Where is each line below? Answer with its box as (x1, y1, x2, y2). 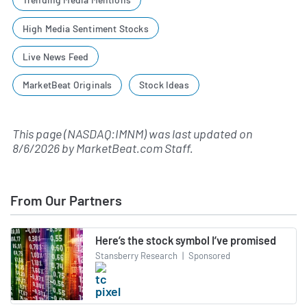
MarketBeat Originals (22, 79, 112, 91)
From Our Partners (10, 192, 122, 209)
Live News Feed (22, 51, 89, 63)
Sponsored (186, 249, 230, 261)
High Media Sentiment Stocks (22, 22, 149, 34)
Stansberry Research (95, 249, 177, 261)
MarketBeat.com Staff (76, 140, 190, 156)
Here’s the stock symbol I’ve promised (95, 234, 276, 247)
